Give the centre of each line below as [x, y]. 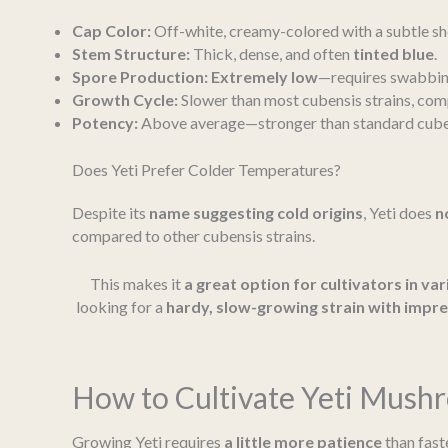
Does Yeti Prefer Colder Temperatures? [206, 169]
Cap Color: [111, 30]
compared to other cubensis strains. [193, 235]
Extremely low [264, 76]
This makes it [136, 284]
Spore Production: [140, 76]
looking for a [121, 307]
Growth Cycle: [125, 99]
